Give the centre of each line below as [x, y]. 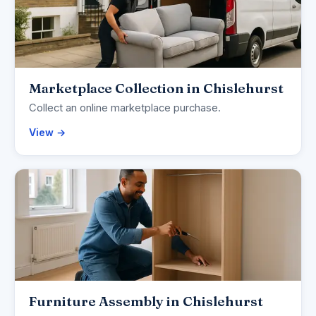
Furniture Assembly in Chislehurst [146, 302]
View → [47, 133]
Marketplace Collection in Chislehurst [156, 89]
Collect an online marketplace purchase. [125, 108]
